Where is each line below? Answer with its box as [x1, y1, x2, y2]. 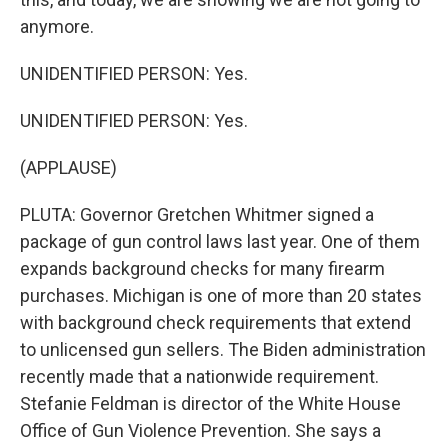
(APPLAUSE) [20, 157, 117, 178]
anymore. [20, 16, 94, 37]
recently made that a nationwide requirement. [20, 366, 379, 387]
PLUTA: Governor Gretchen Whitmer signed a [20, 204, 374, 225]
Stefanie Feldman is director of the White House [20, 393, 401, 414]
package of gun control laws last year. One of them [20, 231, 420, 252]
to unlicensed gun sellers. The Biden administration [20, 339, 426, 360]
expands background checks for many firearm [20, 258, 385, 279]
